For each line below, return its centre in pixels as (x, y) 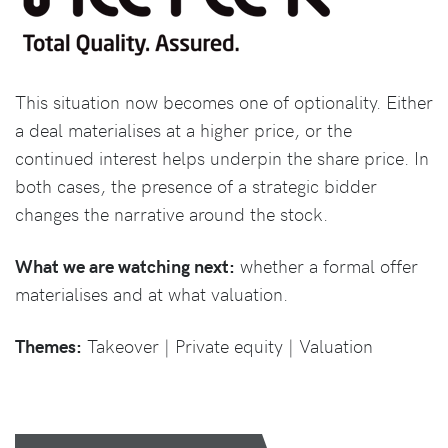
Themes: (48, 346)
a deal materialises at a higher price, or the (183, 130)
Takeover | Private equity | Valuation (227, 346)
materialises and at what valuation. (151, 294)
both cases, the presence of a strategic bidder (196, 186)
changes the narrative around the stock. (171, 214)
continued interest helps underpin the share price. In (222, 158)
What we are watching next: (125, 266)
